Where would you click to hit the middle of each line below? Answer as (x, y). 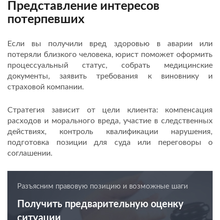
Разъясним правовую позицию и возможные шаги (103, 186)
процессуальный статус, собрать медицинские (110, 65)
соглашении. (30, 153)
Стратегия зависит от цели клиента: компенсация (110, 110)
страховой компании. (46, 87)
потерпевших (46, 19)
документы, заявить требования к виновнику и (110, 76)
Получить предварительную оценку (100, 204)
